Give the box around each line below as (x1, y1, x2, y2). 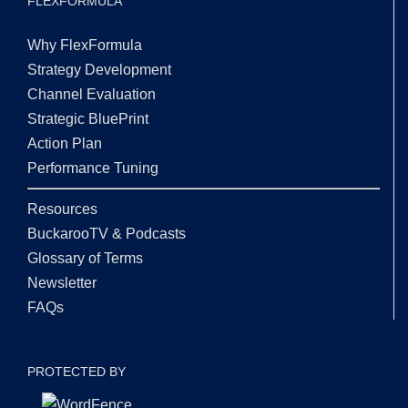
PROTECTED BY (27, 363, 126, 379)
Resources (27, 200, 97, 217)
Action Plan (27, 135, 102, 151)
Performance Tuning (27, 159, 158, 176)
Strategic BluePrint (27, 110, 148, 127)
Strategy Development (27, 61, 171, 77)
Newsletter (27, 274, 97, 291)
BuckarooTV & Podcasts (27, 225, 186, 241)
